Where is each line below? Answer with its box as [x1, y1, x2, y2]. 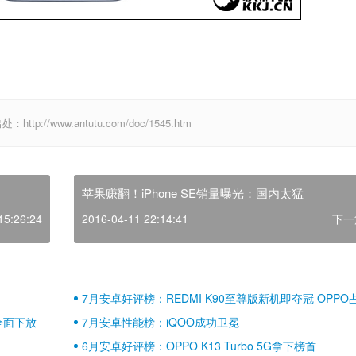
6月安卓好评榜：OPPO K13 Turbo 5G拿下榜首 [81, 338, 316, 354]
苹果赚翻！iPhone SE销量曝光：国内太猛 [81, 184, 304, 201]
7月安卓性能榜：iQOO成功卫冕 [81, 314, 239, 330]
